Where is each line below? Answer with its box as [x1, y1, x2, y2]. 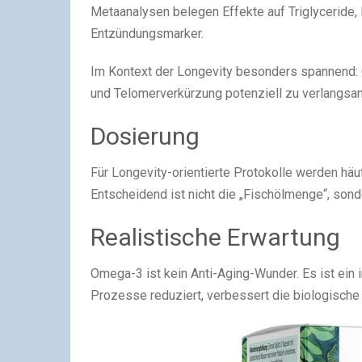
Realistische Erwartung [90, 223, 340, 252]
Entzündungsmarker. [90, 26, 204, 42]
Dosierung [90, 122, 200, 151]
